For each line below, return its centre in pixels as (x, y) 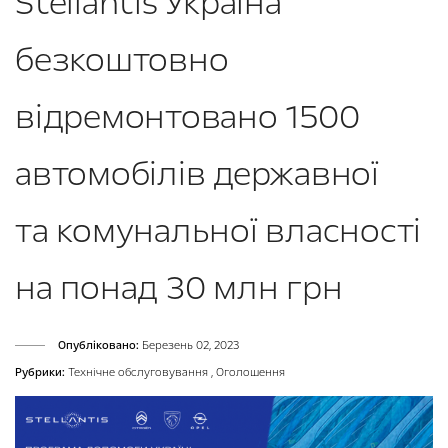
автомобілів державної (197, 173)
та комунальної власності (218, 230)
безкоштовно (122, 59)
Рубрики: (40, 372)
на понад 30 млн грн (179, 287)
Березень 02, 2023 (189, 345)
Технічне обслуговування (139, 372)
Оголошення (250, 372)
